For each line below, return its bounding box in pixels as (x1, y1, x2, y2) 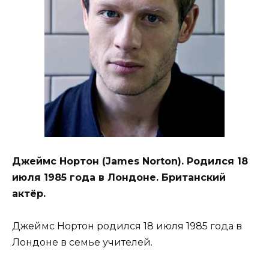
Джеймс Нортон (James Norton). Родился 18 (12, 156, 248, 168)
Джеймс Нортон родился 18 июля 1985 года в (12, 220, 242, 232)
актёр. (12, 188, 46, 200)
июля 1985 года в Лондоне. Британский (12, 172, 226, 184)
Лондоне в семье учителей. (12, 237, 153, 249)
